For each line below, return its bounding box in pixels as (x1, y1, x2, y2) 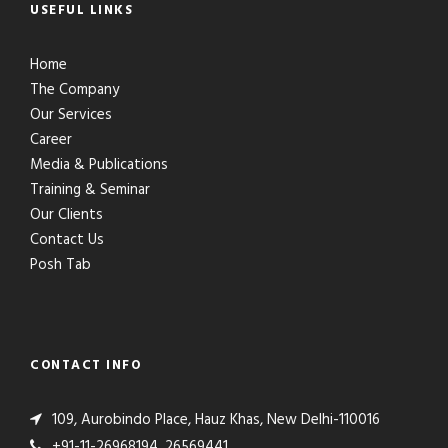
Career (30, 128, 72, 152)
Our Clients (30, 203, 103, 227)
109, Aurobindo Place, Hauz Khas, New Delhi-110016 (52, 408, 380, 432)
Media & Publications (30, 153, 168, 177)
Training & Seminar (30, 178, 150, 202)
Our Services (30, 103, 112, 127)
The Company (30, 78, 119, 102)
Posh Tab (30, 253, 91, 277)
